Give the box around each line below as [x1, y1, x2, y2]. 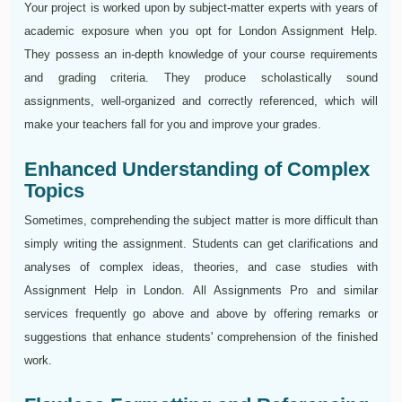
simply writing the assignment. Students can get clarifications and [24, 237, 378, 251]
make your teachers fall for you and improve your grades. [24, 118, 321, 132]
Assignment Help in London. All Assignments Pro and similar [24, 284, 378, 298]
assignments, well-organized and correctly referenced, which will [24, 94, 378, 109]
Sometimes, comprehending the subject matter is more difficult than [24, 214, 378, 228]
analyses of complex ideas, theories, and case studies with [24, 260, 378, 275]
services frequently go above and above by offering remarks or [24, 307, 378, 321]
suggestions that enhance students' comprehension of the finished [24, 330, 378, 345]
